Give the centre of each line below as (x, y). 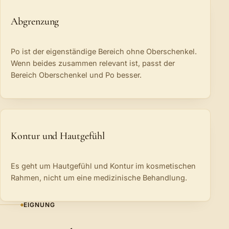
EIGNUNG (39, 205)
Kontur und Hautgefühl (58, 136)
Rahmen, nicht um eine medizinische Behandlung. (99, 177)
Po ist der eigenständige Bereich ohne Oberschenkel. (104, 51)
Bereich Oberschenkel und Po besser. (76, 75)
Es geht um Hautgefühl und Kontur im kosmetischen (103, 166)
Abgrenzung (35, 22)
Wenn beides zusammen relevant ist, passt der (93, 63)
